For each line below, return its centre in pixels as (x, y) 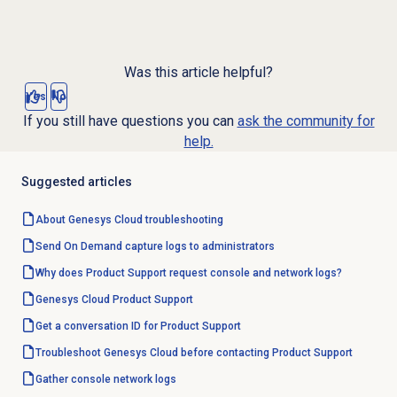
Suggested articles (76, 182)
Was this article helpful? (198, 73)
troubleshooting (183, 220)
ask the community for (306, 121)
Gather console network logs (105, 380)
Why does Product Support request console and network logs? (188, 273)
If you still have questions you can (130, 121)
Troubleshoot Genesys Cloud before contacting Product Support (194, 353)
